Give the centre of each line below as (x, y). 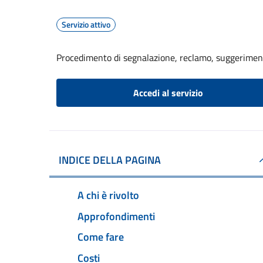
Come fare (101, 237)
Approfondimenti (116, 216)
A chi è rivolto (108, 195)
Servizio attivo (86, 24)
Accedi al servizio (168, 93)
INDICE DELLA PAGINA (110, 160)
